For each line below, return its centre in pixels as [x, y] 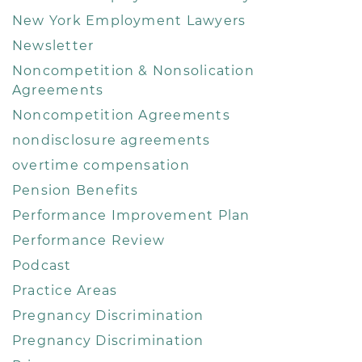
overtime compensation [101, 165]
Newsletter [53, 45]
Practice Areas [65, 290]
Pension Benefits [76, 190]
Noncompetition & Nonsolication [133, 70]
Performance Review [89, 240]
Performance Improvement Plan [131, 215]
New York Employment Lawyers [129, 20]
